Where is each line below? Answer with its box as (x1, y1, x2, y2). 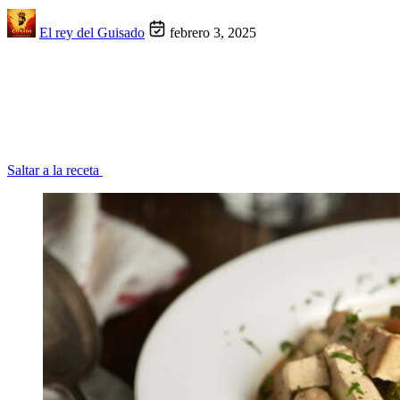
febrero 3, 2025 (170, 25, 256, 41)
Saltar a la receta (7, 162, 103, 179)
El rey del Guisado (39, 25, 145, 41)
